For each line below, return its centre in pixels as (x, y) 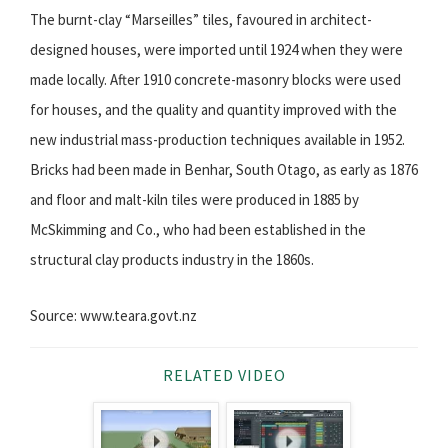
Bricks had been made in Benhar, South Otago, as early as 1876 (224, 170)
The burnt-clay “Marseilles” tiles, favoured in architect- (201, 20)
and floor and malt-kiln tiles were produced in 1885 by (194, 200)
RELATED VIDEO (224, 375)
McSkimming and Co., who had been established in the (198, 230)
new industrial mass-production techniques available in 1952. (217, 140)
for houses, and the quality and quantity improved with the (213, 110)
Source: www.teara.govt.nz (113, 316)
